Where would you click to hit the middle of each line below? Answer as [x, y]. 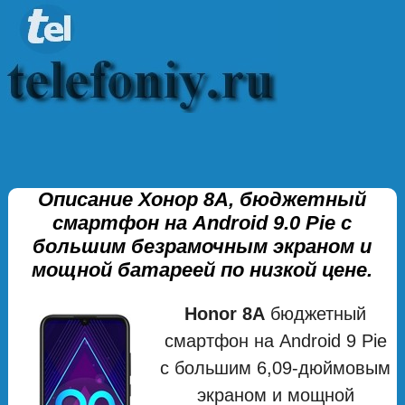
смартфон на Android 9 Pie [275, 340]
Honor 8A [225, 313]
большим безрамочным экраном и [202, 246]
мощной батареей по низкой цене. [202, 269]
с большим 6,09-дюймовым [276, 367]
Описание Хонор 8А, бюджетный [202, 199]
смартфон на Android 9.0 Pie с [202, 222]
